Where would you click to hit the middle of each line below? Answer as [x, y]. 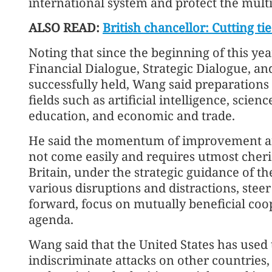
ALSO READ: [66, 27]
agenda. [51, 219]
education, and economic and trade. [132, 115]
